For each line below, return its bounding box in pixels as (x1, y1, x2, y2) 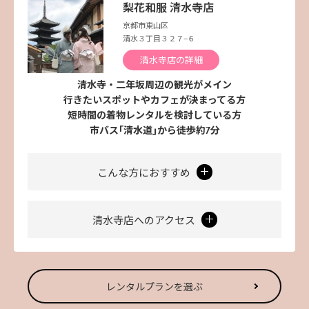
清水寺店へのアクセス (92, 213, 197, 229)
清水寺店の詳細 (139, 53, 203, 67)
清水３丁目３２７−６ (123, 33, 195, 46)
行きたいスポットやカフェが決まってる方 (63, 93, 246, 108)
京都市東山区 (123, 20, 168, 32)
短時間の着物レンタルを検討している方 (68, 108, 241, 123)
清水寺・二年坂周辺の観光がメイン (77, 78, 232, 93)
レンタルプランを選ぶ (106, 279, 203, 294)
